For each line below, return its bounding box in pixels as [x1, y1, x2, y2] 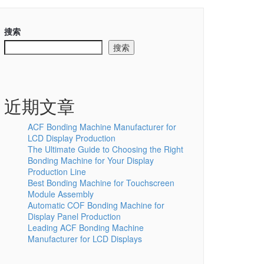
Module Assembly [28, 188, 94, 200]
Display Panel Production [28, 210, 121, 222]
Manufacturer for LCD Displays [28, 233, 142, 245]
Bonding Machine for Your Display [28, 154, 154, 166]
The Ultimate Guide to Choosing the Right [28, 143, 183, 155]
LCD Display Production [28, 132, 115, 144]
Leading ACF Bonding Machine [28, 222, 144, 233]
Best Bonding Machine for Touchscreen [28, 177, 174, 189]
